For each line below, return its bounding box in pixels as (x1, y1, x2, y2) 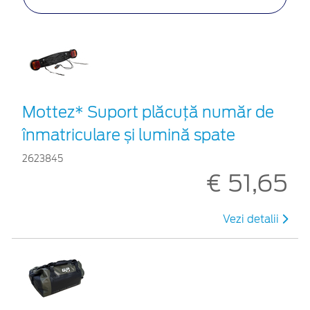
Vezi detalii (223, 212, 282, 226)
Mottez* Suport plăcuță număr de (22, 102, 274, 121)
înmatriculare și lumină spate (22, 125, 235, 144)
